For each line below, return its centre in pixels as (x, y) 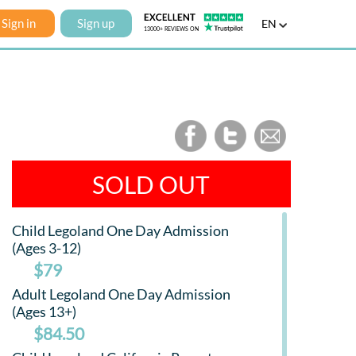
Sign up (96, 23)
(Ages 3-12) (46, 248)
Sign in (19, 23)
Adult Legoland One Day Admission (121, 294)
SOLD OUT (151, 184)
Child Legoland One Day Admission (120, 231)
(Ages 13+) (44, 312)
